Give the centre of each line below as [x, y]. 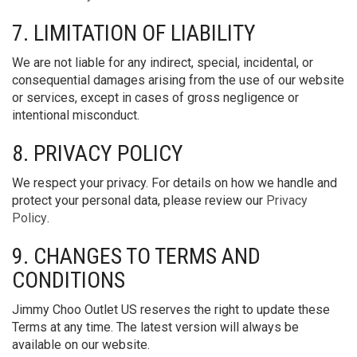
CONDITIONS [69, 280]
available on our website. [81, 345]
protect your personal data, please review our [139, 200]
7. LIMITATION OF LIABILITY [134, 33]
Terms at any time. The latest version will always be [155, 327]
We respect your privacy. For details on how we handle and [175, 183]
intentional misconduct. [76, 115]
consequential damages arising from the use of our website [178, 80]
